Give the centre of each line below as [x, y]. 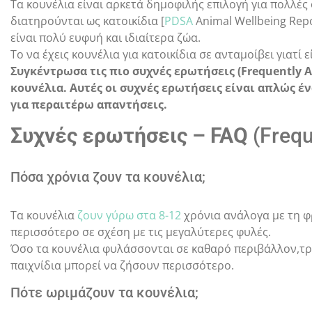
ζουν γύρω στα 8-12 [129, 215]
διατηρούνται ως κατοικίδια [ [87, 21]
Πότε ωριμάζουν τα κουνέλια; [104, 292]
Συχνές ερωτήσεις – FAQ [129, 135]
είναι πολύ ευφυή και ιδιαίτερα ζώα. [107, 37]
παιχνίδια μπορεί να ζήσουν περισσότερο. [122, 265]
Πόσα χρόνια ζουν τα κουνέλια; [108, 177]
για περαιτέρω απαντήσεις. [89, 104]
